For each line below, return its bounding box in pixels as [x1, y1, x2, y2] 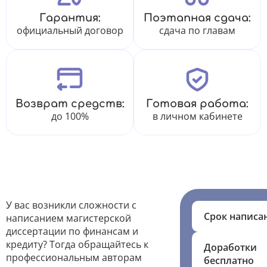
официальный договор [16, 24, 123, 37]
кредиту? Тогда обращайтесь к [6, 238, 148, 251]
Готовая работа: [146, 98, 249, 110]
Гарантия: [39, 12, 101, 24]
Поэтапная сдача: [144, 12, 251, 24]
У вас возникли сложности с [6, 198, 136, 212]
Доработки [204, 241, 257, 254]
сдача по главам [159, 24, 235, 37]
